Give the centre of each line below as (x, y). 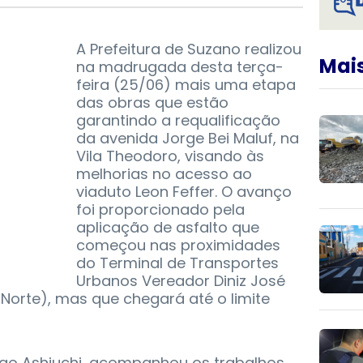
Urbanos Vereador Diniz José (181, 281)
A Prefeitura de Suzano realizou (189, 49)
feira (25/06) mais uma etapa (186, 85)
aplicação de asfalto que (168, 228)
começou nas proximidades (178, 246)
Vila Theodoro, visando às (170, 156)
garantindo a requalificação (178, 121)
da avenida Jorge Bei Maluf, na (188, 139)
